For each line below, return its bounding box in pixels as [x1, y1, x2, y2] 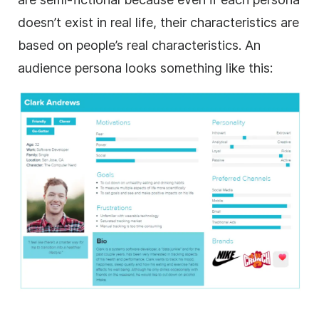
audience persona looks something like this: [18, 60, 273, 75]
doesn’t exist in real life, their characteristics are [18, 14, 299, 30]
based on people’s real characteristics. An [18, 37, 261, 53]
